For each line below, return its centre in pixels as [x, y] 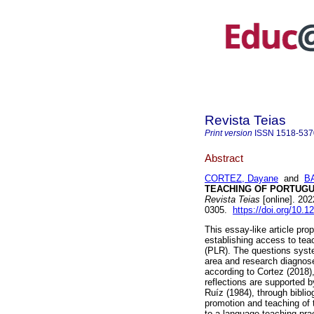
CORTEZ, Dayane [241, 179]
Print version [228, 133]
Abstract [224, 158]
